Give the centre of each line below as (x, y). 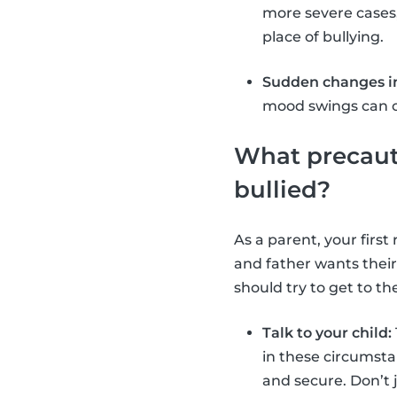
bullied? (282, 189)
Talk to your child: (327, 332)
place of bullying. (323, 36)
